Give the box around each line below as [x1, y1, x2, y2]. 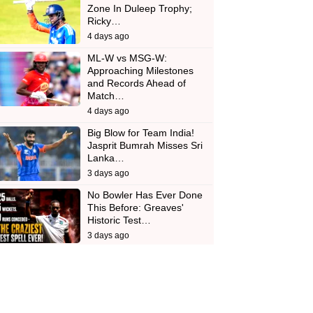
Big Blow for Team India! [87, 127, 194, 139]
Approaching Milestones [87, 65, 194, 77]
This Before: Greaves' [87, 202, 184, 214]
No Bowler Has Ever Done [87, 189, 203, 201]
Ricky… [87, 15, 121, 27]
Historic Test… [87, 214, 151, 226]
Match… [87, 90, 124, 102]
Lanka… [87, 152, 124, 164]
